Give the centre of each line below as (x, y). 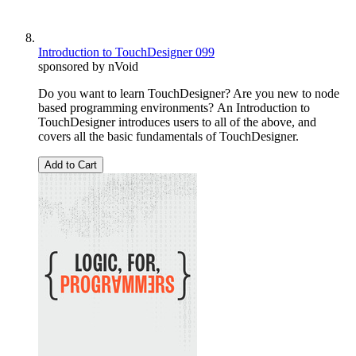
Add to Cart (71, 165)
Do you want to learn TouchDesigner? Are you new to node (189, 94)
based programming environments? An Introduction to (174, 108)
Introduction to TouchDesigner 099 (126, 52)
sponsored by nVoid (88, 67)
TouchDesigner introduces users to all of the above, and (177, 122)
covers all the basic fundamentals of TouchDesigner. (168, 137)
